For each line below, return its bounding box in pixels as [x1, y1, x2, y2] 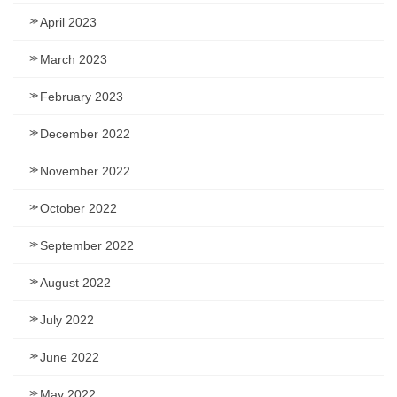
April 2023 [40, 14, 97, 29]
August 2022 [40, 275, 111, 290]
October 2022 [40, 200, 117, 215]
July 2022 [40, 312, 94, 327]
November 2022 [40, 163, 130, 178]
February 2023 [40, 89, 123, 104]
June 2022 [40, 349, 99, 364]
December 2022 [40, 126, 130, 141]
